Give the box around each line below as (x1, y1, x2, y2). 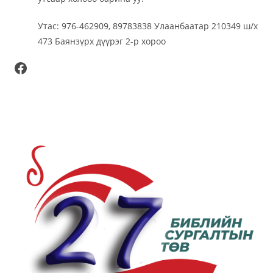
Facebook (13, 61, 51, 73)
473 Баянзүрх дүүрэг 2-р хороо (38, 35, 166, 47)
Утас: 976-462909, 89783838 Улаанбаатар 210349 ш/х (38, 20, 258, 32)
